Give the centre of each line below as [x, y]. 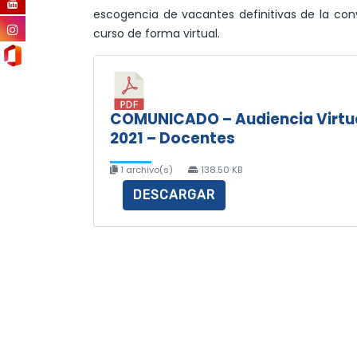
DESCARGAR [174, 195]
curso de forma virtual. [157, 33]
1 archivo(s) [147, 170]
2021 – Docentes [173, 138]
